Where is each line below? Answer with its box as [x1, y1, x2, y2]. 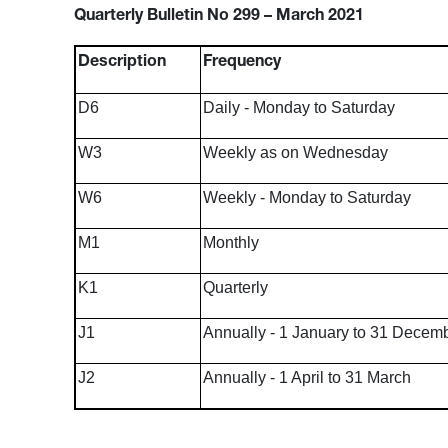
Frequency [202, 55, 281, 71]
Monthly [202, 234, 259, 251]
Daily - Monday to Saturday [202, 99, 395, 116]
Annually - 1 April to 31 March [202, 369, 411, 386]
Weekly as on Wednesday [202, 144, 388, 161]
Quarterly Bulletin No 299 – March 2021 [73, 9, 364, 25]
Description [77, 55, 166, 71]
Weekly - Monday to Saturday [202, 189, 411, 206]
